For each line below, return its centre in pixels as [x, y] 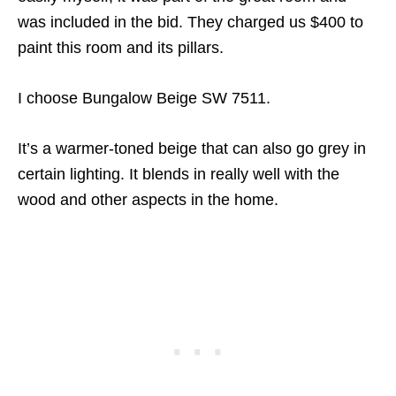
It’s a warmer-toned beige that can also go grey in [192, 149]
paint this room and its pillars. [121, 48]
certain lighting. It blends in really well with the [179, 175]
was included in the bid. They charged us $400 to [190, 23]
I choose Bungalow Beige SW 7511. [144, 99]
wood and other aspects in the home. [150, 200]
